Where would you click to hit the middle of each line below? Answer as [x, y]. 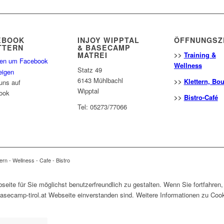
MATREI [92, 55]
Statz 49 [89, 70]
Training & [200, 55]
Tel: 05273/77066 [102, 107]
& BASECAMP [104, 48]
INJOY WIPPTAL [108, 40]
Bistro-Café [201, 97]
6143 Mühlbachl [100, 80]
